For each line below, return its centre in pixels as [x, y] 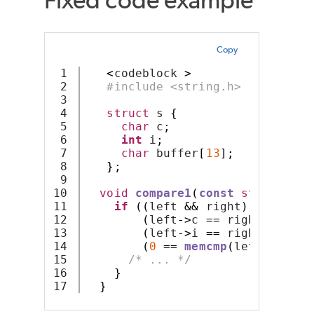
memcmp [206, 247]
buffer [174, 153]
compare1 [163, 193]
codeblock [149, 74]
